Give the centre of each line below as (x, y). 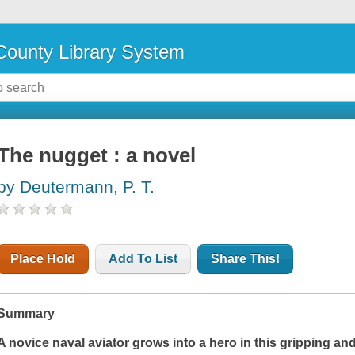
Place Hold (43, 259)
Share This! (246, 259)
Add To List (143, 259)
